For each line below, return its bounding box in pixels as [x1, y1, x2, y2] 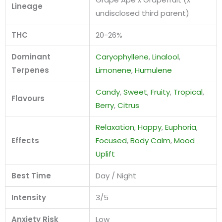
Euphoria [165, 121, 196, 132]
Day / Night [96, 170, 136, 181]
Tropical [173, 86, 203, 97]
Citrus [117, 100, 139, 111]
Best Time [11, 170, 51, 181]
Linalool [152, 51, 179, 62]
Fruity [151, 86, 170, 97]
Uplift [96, 148, 115, 159]
